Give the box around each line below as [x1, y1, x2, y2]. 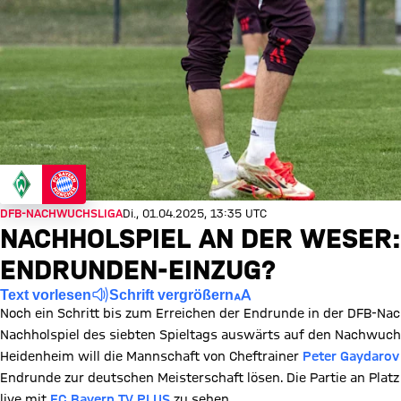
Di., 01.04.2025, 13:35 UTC [123, 207, 267, 219]
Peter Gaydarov [303, 349, 399, 363]
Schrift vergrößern [109, 286, 234, 303]
